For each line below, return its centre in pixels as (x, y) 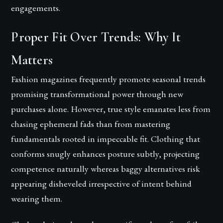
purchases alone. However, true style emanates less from (111, 109)
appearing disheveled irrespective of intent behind (102, 184)
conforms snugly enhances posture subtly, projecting (106, 154)
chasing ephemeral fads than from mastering (91, 124)
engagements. (36, 8)
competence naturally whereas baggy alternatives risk (106, 169)
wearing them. (37, 199)
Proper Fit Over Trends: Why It (96, 38)
